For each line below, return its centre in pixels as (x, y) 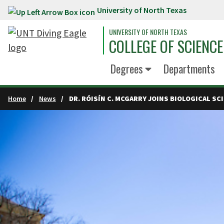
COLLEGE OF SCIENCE (166, 46)
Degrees (127, 68)
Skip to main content (49, 12)
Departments (189, 68)
